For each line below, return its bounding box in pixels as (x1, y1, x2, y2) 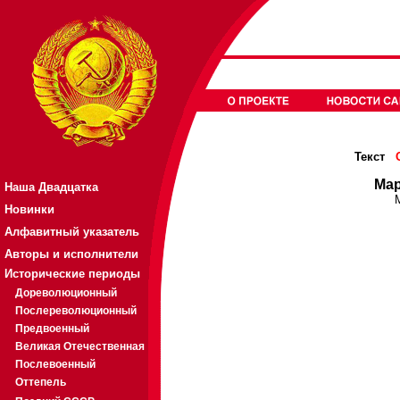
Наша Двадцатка (4, 180, 98, 194)
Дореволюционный (15, 287, 117, 299)
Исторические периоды (4, 267, 140, 280)
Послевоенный (15, 358, 96, 371)
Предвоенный (15, 322, 89, 335)
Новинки (4, 203, 54, 216)
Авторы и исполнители (4, 247, 138, 261)
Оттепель (15, 376, 66, 388)
